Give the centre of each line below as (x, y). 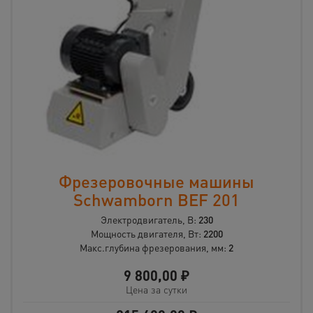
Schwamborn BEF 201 (156, 199)
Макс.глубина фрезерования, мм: (154, 247)
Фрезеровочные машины (156, 181)
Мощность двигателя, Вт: (147, 233)
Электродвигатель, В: (149, 219)
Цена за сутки (156, 289)
